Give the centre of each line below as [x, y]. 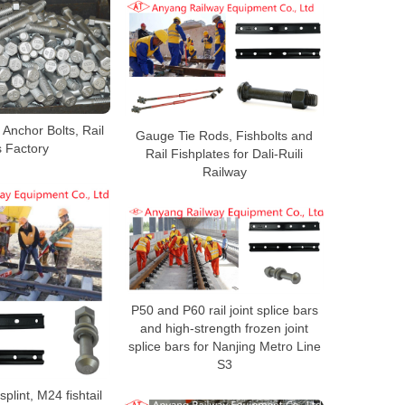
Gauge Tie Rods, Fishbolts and [224, 135]
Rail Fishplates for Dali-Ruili [224, 153]
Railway [224, 171]
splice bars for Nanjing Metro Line [224, 346]
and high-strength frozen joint [224, 328]
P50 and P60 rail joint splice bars [224, 310]
